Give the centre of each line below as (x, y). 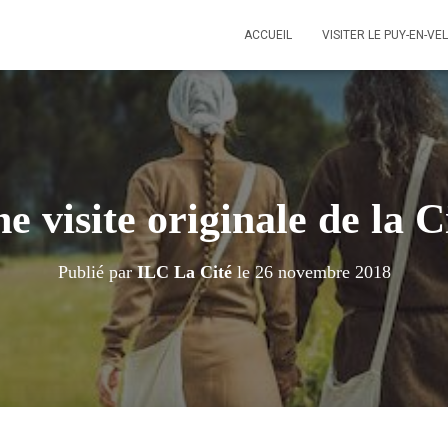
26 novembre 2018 (322, 272)
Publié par (97, 272)
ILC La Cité (184, 272)
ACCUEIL (268, 35)
